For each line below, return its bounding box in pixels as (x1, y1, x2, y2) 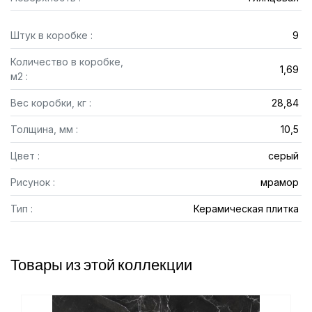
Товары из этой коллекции (10, 255, 192, 274)
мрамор (260, 176, 299, 188)
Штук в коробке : (10, 29, 93, 41)
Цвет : (10, 150, 40, 162)
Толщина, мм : (10, 123, 78, 135)
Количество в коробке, (10, 56, 123, 68)
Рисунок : (10, 176, 55, 188)
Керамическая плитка (193, 203, 299, 214)
